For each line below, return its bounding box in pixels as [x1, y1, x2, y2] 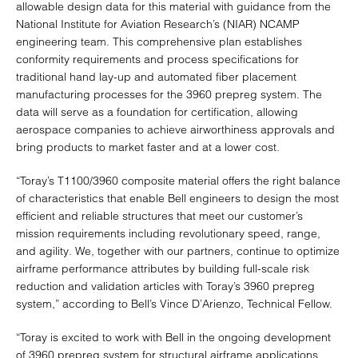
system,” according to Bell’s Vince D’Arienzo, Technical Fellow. [16, 296, 332, 311]
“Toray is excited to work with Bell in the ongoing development [16, 330, 331, 344]
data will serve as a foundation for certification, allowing [16, 105, 298, 119]
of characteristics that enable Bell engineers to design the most [16, 191, 339, 205]
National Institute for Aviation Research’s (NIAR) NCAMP [16, 17, 300, 31]
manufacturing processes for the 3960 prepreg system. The [16, 87, 322, 101]
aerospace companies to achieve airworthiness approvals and [16, 122, 335, 137]
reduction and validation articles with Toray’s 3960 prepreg [16, 279, 315, 293]
